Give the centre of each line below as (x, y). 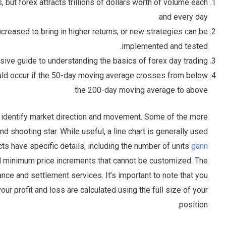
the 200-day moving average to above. (142, 90)
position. (194, 205)
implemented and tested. (165, 46)
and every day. (184, 17)
